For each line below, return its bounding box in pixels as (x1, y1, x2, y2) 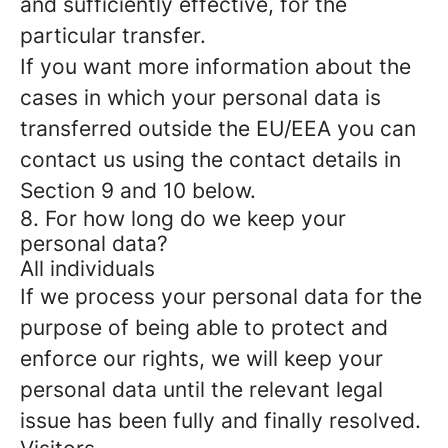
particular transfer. (20, 23, 206, 48)
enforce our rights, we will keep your (20, 346, 383, 371)
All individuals (20, 256, 155, 281)
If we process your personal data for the (20, 284, 422, 309)
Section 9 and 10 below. (20, 178, 256, 203)
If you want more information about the (20, 54, 411, 79)
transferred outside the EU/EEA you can (20, 116, 416, 141)
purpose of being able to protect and (20, 315, 388, 340)
